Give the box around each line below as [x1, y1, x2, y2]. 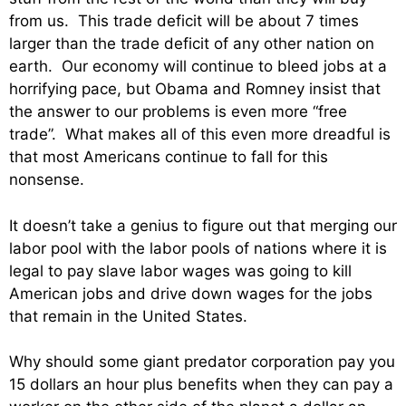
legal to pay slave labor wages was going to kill [9, 261, 352, 280]
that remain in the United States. [9, 306, 247, 325]
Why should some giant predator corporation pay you [9, 353, 395, 372]
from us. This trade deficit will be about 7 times [9, 12, 359, 31]
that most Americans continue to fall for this [9, 148, 328, 167]
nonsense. [9, 170, 84, 189]
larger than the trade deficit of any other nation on [9, 34, 374, 53]
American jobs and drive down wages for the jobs [9, 284, 372, 303]
